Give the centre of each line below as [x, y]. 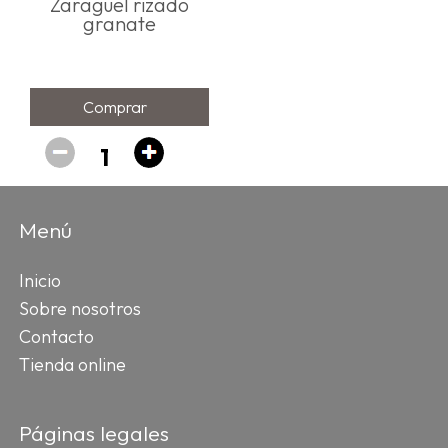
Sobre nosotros [80, 308]
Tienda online [72, 364]
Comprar [114, 106]
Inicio [40, 280]
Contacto [56, 336]
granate [119, 23]
